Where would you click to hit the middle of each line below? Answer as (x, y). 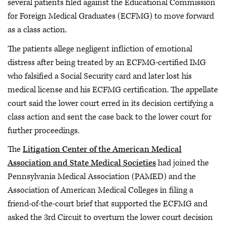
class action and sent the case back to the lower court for (109, 117)
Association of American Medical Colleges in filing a (100, 190)
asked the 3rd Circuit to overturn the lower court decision (110, 217)
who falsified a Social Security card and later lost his (100, 76)
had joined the (182, 163)
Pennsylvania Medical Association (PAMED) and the (102, 177)
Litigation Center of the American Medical (102, 149)
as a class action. (37, 30)
